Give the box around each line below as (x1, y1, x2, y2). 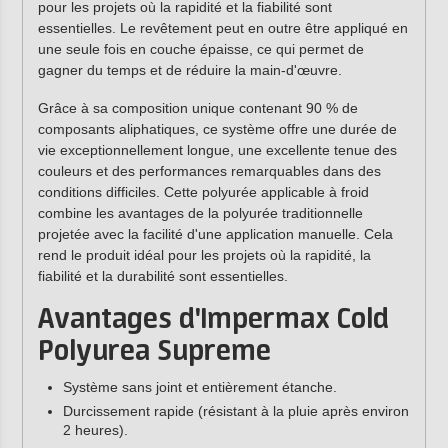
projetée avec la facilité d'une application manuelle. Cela (37, 226, 393, 243)
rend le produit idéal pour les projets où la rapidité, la (37, 247, 371, 264)
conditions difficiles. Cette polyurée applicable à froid (37, 184, 369, 201)
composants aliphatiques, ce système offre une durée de (37, 121, 397, 138)
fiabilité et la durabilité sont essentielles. (37, 268, 288, 285)
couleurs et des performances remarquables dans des (37, 163, 381, 180)
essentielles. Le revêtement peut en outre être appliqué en (37, 20, 408, 37)
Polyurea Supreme (37, 336, 271, 369)
